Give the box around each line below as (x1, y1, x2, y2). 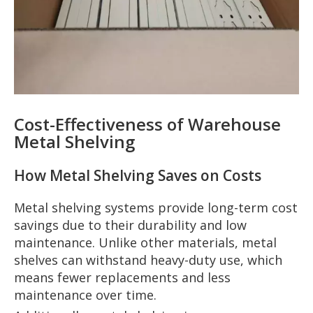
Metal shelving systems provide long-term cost (14, 199, 298, 217)
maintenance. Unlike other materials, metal (14, 234, 277, 252)
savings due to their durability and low (14, 217, 247, 234)
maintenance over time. (14, 286, 156, 304)
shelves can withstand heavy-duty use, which (14, 252, 282, 269)
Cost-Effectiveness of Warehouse (14, 112, 281, 136)
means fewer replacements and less (14, 269, 231, 286)
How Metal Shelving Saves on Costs (14, 166, 261, 186)
